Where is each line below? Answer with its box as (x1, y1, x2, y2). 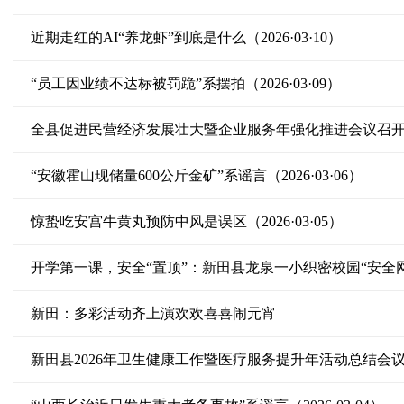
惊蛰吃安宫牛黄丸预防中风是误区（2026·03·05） (30, 214, 343, 229)
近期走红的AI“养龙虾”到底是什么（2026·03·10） (30, 30, 342, 45)
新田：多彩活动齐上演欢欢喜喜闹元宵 (30, 306, 276, 321)
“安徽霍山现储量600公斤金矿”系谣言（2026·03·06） (30, 168, 363, 183)
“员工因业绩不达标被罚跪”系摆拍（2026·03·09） (30, 76, 341, 91)
